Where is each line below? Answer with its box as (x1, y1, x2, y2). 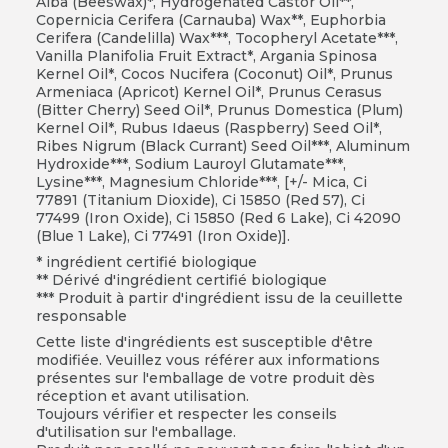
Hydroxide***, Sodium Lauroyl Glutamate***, (35, 154, 346, 173)
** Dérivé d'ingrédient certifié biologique (35, 270, 327, 289)
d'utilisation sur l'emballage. (35, 422, 236, 441)
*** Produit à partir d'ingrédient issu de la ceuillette (35, 288, 403, 307)
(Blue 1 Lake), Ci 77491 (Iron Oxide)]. (35, 226, 290, 245)
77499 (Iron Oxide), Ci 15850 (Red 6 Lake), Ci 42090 (35, 208, 401, 227)
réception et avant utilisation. (35, 386, 249, 405)
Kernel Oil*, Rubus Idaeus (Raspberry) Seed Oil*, (35, 118, 382, 137)
